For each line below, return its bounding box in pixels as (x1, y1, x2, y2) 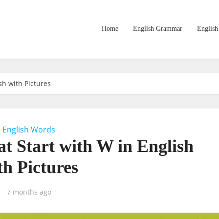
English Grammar (133, 25, 182, 32)
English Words (2, 124, 55, 135)
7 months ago (6, 187, 51, 197)
